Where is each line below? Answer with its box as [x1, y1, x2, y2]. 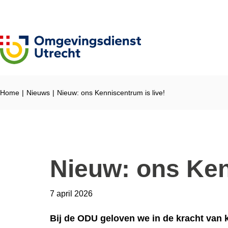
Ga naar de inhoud [4, 5, 79, 15]
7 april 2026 [49, 189, 93, 198]
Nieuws [26, 89, 50, 97]
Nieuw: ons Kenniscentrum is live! [57, 89, 165, 97]
